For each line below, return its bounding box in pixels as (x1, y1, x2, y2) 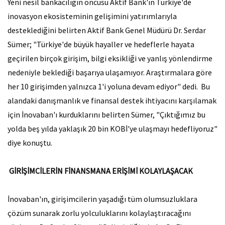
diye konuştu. (8, 138, 55, 148)
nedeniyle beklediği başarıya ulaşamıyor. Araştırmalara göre (8, 67, 212, 77)
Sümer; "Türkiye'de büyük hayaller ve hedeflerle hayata (8, 39, 194, 49)
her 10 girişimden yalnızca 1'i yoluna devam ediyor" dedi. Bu (8, 81, 210, 91)
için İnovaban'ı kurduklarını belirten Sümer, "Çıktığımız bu (8, 109, 205, 120)
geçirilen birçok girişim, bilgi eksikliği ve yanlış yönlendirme (8, 53, 212, 63)
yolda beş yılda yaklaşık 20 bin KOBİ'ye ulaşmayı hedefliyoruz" (8, 124, 217, 134)
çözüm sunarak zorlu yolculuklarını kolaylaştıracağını (8, 208, 191, 218)
